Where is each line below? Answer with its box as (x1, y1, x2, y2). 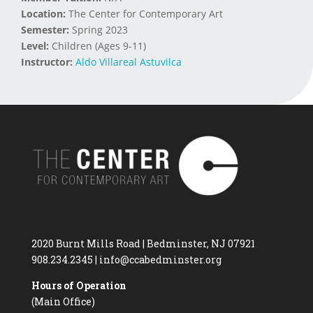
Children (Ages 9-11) (49, 38, 146, 52)
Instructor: (21, 54, 73, 68)
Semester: (21, 22, 69, 36)
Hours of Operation (31, 278, 126, 292)
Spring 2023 (69, 22, 128, 36)
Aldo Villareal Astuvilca (75, 54, 182, 68)
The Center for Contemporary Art (66, 6, 223, 20)
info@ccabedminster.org (99, 252, 221, 266)
